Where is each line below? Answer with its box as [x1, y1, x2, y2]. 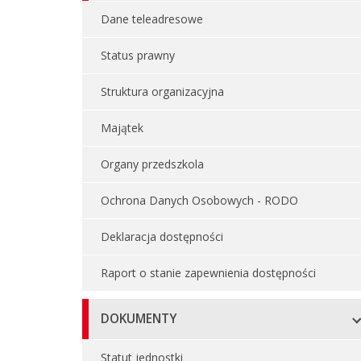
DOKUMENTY [101, 310, 176, 327]
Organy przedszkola [101, 156, 204, 172]
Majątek [101, 120, 143, 135]
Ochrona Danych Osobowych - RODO [101, 193, 298, 208]
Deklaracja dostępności [101, 229, 223, 244]
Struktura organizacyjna [101, 84, 224, 99]
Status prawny [101, 48, 175, 63]
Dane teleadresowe [101, 11, 203, 27]
